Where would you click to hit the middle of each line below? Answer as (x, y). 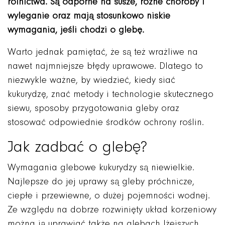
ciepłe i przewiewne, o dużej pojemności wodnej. (109, 196)
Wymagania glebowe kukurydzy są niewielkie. (101, 168)
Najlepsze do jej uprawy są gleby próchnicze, (101, 182)
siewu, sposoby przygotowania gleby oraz (93, 109)
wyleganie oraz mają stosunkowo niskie (89, 16)
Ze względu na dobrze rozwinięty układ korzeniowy (112, 210)
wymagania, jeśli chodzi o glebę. (76, 30)
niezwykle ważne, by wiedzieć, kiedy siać (91, 81)
